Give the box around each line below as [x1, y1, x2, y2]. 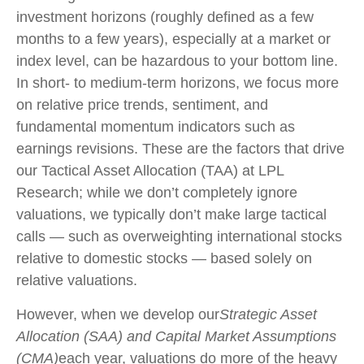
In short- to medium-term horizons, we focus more [16, 75, 339, 91]
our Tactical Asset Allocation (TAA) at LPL [16, 162, 284, 179]
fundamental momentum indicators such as [16, 119, 295, 135]
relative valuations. [16, 272, 137, 288]
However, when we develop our [16, 306, 219, 323]
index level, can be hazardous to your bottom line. [16, 53, 338, 69]
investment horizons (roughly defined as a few [16, 9, 314, 25]
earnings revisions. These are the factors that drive [16, 141, 344, 157]
